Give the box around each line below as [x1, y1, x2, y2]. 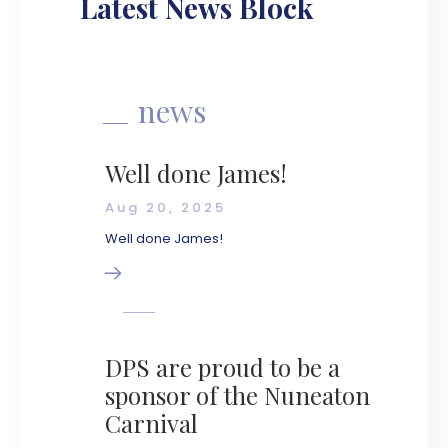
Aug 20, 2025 [105, 198, 226, 217]
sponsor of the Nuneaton [105, 379, 370, 411]
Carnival [105, 407, 198, 439]
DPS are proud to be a [105, 351, 340, 383]
